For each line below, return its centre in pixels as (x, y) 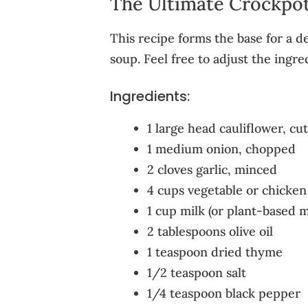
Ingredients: (150, 96)
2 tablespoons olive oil (210, 231)
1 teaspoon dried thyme (214, 252)
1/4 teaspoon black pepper (223, 293)
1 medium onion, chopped (221, 148)
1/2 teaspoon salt (196, 272)
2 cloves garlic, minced (212, 169)
